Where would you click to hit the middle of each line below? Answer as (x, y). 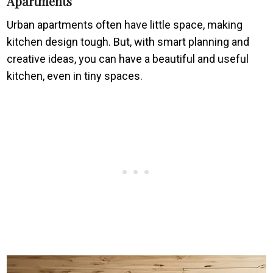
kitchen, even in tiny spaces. (75, 76)
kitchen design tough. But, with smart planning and (128, 41)
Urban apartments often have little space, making (125, 24)
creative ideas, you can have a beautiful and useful (128, 58)
